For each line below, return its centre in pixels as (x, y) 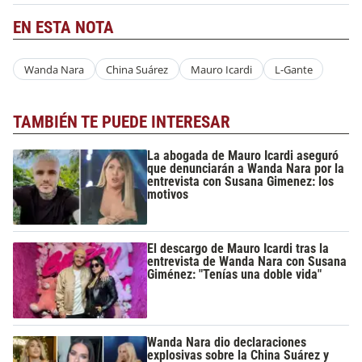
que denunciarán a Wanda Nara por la (246, 168)
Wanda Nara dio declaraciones (227, 342)
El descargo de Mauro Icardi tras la (238, 249)
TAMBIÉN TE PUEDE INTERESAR (122, 122)
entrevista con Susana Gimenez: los (241, 181)
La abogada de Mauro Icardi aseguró (243, 155)
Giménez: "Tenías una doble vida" (235, 275)
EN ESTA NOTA (63, 27)
